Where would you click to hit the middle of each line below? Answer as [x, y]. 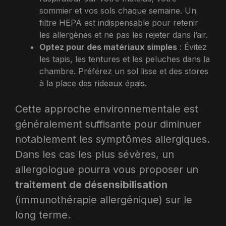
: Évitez [192, 47]
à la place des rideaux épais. [93, 83]
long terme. [43, 215]
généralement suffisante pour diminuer [108, 124]
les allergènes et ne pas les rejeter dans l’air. [124, 35]
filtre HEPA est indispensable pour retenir [119, 22]
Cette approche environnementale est [107, 109]
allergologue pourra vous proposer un [107, 169]
